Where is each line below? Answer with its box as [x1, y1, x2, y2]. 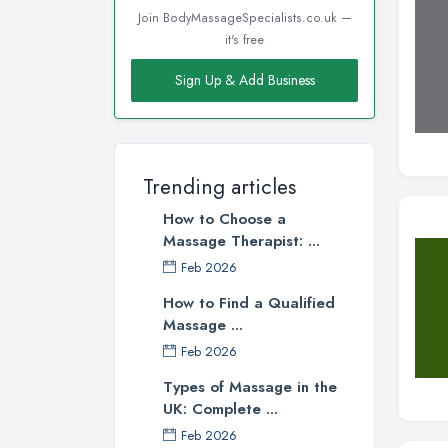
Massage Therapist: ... [163, 230, 320, 253]
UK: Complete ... [163, 398, 278, 421]
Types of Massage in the [163, 376, 337, 399]
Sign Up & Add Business [174, 70, 315, 91]
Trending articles [143, 172, 296, 203]
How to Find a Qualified [163, 292, 335, 315]
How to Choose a [163, 208, 286, 231]
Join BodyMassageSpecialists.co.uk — [137, 9, 352, 28]
